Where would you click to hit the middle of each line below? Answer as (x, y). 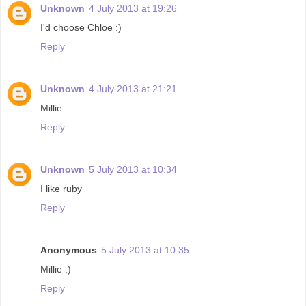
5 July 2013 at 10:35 (145, 250)
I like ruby (61, 188)
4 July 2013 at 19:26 (133, 8)
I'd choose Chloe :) (81, 27)
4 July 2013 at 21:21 (133, 88)
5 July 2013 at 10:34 (133, 169)
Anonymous (69, 250)
